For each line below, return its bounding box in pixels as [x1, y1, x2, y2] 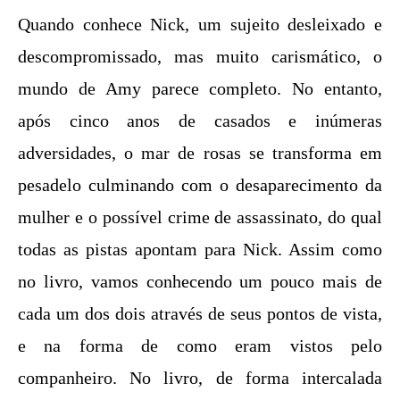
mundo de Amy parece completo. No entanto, [18, 78, 382, 98]
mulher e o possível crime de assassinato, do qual [18, 206, 382, 227]
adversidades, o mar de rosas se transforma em [18, 142, 382, 162]
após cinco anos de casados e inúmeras [18, 110, 382, 130]
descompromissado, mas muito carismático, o [18, 46, 382, 66]
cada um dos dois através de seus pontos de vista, [18, 303, 382, 323]
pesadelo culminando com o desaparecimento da [18, 174, 382, 195]
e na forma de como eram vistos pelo [18, 335, 382, 355]
